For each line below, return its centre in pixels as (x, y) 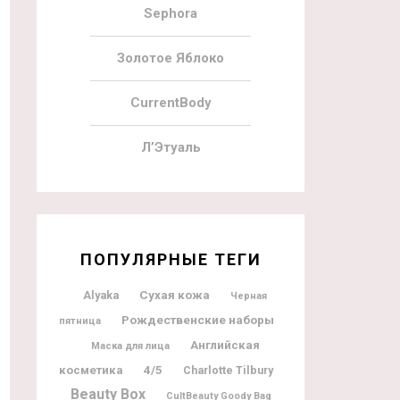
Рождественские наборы (197, 319)
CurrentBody (171, 102)
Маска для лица (130, 346)
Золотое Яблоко (171, 58)
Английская (225, 345)
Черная (249, 296)
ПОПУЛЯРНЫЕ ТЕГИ (171, 259)
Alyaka (101, 295)
